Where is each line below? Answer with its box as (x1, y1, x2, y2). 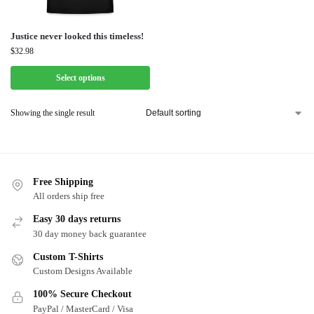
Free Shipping (33, 177, 93, 187)
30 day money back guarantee (33, 228, 146, 239)
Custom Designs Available (33, 266, 132, 277)
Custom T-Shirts (33, 251, 103, 262)
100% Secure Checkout (33, 289, 132, 300)
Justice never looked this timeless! (11, 31, 144, 41)
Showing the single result (11, 108, 95, 118)
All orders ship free (33, 191, 104, 202)
